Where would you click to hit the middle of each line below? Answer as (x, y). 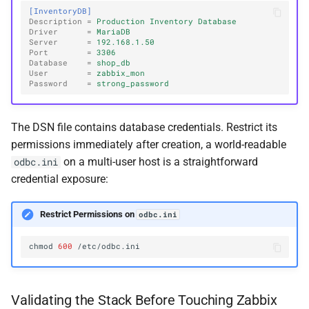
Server (44, 42)
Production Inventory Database (167, 21)
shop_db (114, 62)
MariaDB (114, 31)
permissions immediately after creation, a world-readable (149, 144)
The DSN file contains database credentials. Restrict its (144, 127)
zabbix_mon (121, 73)
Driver (44, 31)
